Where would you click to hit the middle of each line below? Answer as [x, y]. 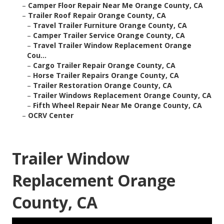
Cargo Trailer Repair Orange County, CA [104, 65]
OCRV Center [51, 115]
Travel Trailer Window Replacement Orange [112, 45]
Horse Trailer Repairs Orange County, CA [106, 75]
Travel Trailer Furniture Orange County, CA [110, 25]
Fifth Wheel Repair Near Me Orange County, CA [117, 105]
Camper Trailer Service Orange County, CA [109, 35]
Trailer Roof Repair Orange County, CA [97, 15]
